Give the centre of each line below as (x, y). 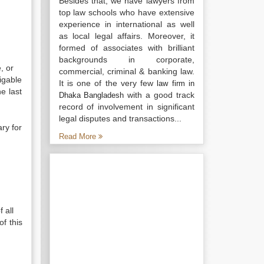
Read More (78, 136)
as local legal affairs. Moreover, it (126, 36)
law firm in (176, 83)
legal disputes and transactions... (120, 118)
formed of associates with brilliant (126, 48)
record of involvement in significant (126, 107)
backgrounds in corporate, (126, 60)
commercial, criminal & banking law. (126, 71)
